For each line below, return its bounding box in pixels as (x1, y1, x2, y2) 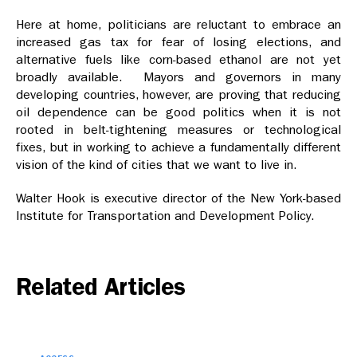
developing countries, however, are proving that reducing (16, 87, 341, 102)
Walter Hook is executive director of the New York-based (16, 190, 341, 206)
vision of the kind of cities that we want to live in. (16, 157, 297, 172)
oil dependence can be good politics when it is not (16, 104, 341, 120)
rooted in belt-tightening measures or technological (16, 122, 341, 137)
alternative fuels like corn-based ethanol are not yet (16, 52, 341, 67)
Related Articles (16, 273, 186, 301)
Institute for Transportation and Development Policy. (16, 208, 315, 223)
